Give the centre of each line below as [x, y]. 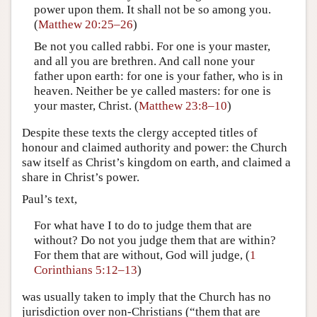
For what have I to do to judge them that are [143, 226]
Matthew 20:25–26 [85, 25]
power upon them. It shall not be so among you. [152, 10]
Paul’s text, [50, 199]
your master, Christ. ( [86, 106]
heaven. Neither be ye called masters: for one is [152, 91]
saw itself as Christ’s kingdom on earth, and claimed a [156, 162]
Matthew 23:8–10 [183, 106]
